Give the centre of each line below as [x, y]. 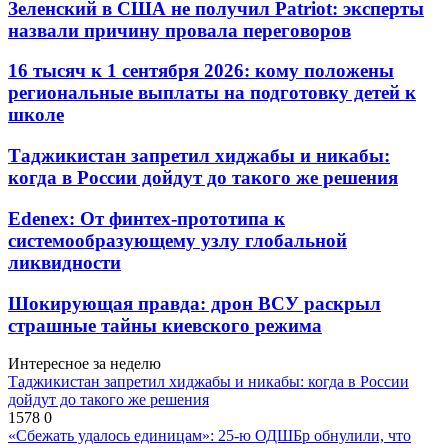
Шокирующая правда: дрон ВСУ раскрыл [194, 303]
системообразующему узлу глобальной [177, 240]
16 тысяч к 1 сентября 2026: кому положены [201, 71]
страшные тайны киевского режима [165, 325]
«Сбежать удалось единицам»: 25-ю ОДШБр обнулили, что [209, 436]
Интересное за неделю [84, 364]
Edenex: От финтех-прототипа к [146, 218]
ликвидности [64, 262]
